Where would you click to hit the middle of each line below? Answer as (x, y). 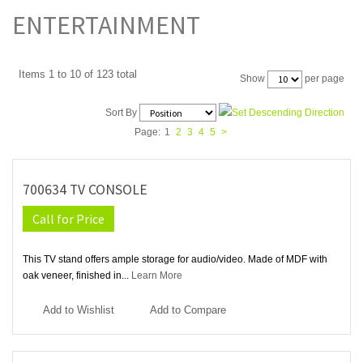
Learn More (157, 276)
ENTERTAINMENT (106, 25)
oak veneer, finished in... (77, 276)
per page (323, 78)
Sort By (121, 112)
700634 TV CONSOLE (85, 190)
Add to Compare (188, 310)
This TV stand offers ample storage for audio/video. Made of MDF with (175, 260)
